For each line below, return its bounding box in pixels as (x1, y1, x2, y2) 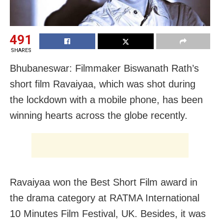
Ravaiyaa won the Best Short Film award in (10, 176, 197, 188)
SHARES (10, 47, 31, 54)
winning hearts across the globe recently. (10, 110, 188, 121)
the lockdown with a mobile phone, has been (10, 94, 203, 105)
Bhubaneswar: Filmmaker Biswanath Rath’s (10, 62, 199, 74)
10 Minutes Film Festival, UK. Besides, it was (10, 208, 206, 219)
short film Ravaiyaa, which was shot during (10, 78, 195, 89)
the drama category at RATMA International (10, 192, 199, 203)
